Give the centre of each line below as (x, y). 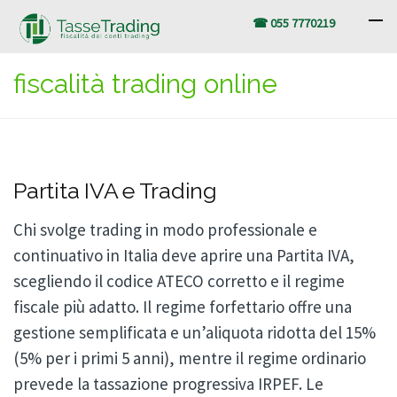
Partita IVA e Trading (115, 191)
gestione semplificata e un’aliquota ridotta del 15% (195, 332)
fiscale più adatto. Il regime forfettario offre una (183, 307)
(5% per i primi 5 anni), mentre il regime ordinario (190, 358)
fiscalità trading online (145, 84)
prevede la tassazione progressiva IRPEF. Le (168, 384)
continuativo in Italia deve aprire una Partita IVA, (184, 255)
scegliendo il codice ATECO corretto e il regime (179, 281)
